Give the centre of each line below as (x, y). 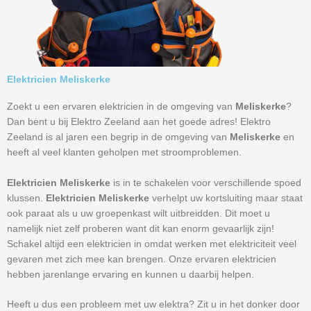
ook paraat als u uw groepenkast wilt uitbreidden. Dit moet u (138, 213)
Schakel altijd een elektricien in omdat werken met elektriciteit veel (152, 244)
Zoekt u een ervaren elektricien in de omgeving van (121, 106)
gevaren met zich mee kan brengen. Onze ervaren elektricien (142, 259)
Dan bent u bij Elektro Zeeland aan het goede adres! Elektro (139, 121)
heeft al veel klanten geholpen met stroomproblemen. (124, 152)
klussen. (26, 198)
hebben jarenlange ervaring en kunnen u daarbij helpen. (131, 274)
